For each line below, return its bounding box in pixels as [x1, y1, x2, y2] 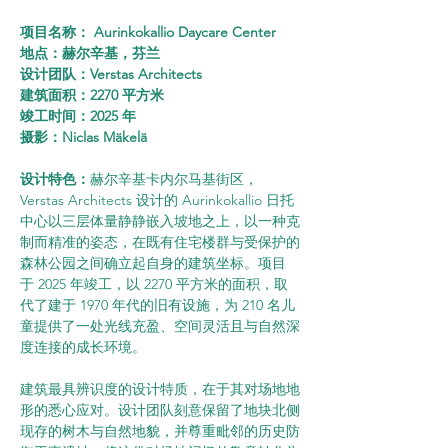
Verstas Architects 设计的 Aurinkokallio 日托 [20, 191, 294, 209]
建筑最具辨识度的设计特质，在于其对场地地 [20, 380, 300, 398]
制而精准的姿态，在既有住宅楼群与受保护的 [20, 233, 300, 251]
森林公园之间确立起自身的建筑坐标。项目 [20, 254, 286, 272]
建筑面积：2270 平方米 [20, 86, 164, 104]
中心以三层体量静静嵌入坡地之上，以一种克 [20, 212, 300, 230]
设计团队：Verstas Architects [20, 65, 202, 83]
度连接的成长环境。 [20, 338, 146, 356]
